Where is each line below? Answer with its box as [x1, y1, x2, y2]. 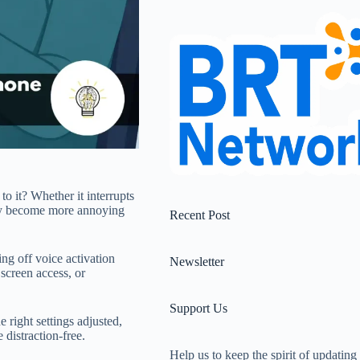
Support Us [169, 301, 227, 316]
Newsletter [169, 255, 224, 269]
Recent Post [169, 208, 230, 223]
